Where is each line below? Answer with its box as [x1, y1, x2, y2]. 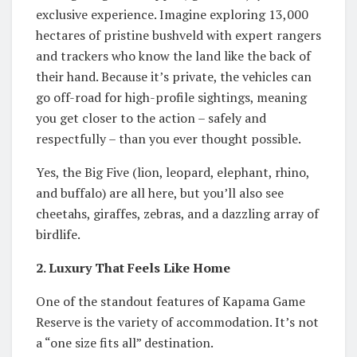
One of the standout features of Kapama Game [36, 292, 305, 310]
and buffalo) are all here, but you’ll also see [36, 183, 284, 202]
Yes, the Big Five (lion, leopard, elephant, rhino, [36, 163, 309, 181]
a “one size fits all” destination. [36, 333, 214, 351]
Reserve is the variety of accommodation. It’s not [36, 312, 319, 331]
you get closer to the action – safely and [36, 108, 266, 127]
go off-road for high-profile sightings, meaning [36, 88, 307, 106]
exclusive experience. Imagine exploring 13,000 [36, 5, 308, 23]
